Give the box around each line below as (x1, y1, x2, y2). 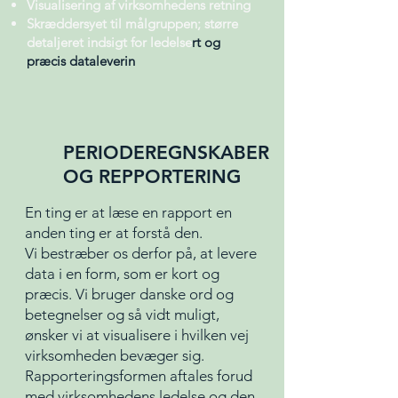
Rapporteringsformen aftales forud (25, 367, 252, 385)
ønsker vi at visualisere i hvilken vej (25, 326, 249, 344)
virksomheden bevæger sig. (25, 346, 204, 364)
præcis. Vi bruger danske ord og (25, 285, 234, 303)
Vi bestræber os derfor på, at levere (25, 244, 257, 262)
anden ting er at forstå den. (25, 224, 203, 242)
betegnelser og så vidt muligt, (25, 306, 219, 323)
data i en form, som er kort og (25, 265, 219, 283)
